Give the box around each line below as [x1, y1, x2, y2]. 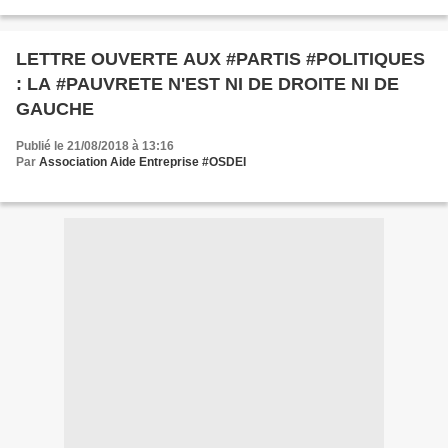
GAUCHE [16, 99, 94, 120]
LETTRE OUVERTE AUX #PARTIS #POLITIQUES [16, 49, 425, 70]
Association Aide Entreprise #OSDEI [39, 155, 246, 170]
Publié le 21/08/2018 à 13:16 [16, 139, 174, 154]
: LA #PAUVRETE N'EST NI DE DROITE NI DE [16, 74, 399, 95]
